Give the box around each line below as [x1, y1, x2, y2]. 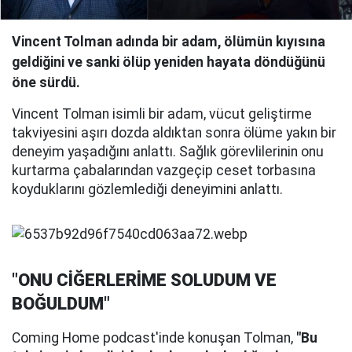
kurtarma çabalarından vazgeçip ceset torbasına [12, 163, 316, 178]
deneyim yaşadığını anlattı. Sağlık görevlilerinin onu [12, 144, 324, 159]
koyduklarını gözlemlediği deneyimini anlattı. [12, 181, 283, 197]
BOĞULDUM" [12, 294, 110, 314]
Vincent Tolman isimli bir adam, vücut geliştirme [12, 106, 312, 122]
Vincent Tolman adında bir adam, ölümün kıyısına [12, 34, 325, 49]
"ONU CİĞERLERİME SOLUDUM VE [12, 270, 277, 291]
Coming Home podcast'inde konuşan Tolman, [12, 330, 296, 346]
